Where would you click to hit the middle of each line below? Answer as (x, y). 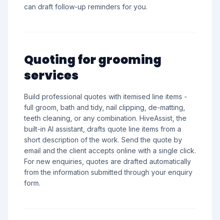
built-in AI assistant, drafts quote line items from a (103, 129)
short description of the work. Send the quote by (103, 140)
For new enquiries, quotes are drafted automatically (108, 161)
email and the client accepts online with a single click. (110, 151)
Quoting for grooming (93, 60)
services (51, 75)
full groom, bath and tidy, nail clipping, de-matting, (105, 107)
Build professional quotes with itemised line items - (106, 96)
